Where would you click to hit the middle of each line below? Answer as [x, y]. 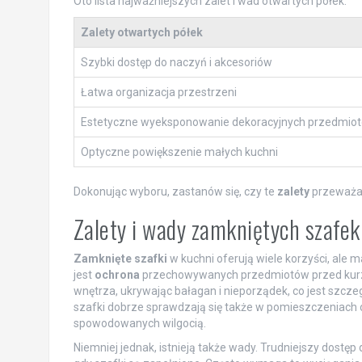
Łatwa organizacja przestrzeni [158, 93]
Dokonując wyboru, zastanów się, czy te [175, 192]
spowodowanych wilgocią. [139, 324]
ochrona [117, 275]
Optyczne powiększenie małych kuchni [179, 152]
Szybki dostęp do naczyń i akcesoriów [176, 63]
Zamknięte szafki [120, 259]
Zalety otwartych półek [141, 33]
